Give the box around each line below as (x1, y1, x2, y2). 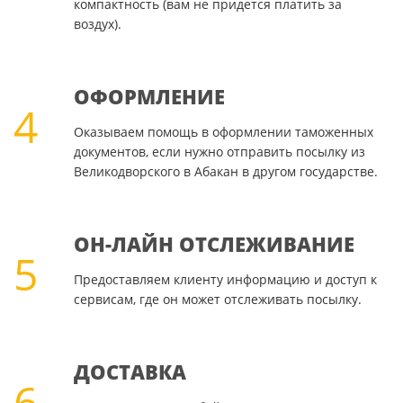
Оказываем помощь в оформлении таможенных (73, 123, 373, 141)
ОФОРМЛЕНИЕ (73, 83, 225, 111)
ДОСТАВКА (73, 358, 186, 386)
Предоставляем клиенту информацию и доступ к (73, 271, 377, 289)
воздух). (73, 15, 121, 33)
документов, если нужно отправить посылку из (73, 143, 365, 161)
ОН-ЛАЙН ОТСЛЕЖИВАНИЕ (73, 230, 354, 258)
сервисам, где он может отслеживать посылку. (73, 291, 362, 309)
